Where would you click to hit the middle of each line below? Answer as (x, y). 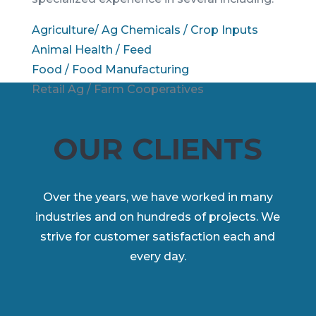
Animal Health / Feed (91, 49)
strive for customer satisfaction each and (158, 237)
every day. (158, 257)
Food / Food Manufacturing (110, 69)
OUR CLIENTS (158, 149)
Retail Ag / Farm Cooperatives (117, 89)
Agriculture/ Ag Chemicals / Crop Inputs (145, 30)
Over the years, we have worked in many (158, 197)
